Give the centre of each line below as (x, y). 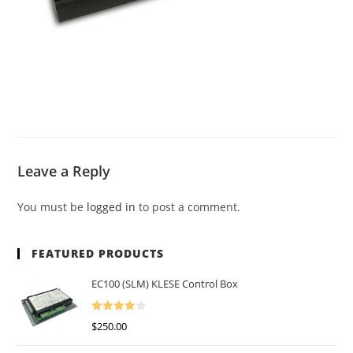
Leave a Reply (64, 171)
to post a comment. (188, 207)
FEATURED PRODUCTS (98, 254)
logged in (111, 207)
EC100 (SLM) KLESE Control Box (165, 284)
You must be (52, 207)
